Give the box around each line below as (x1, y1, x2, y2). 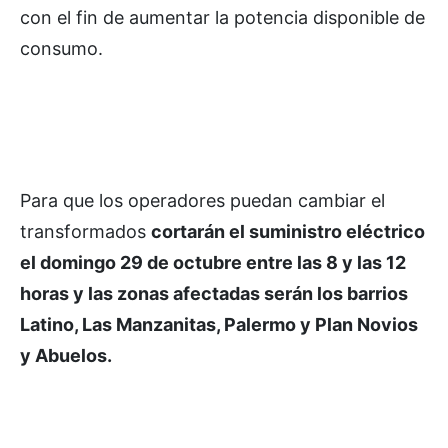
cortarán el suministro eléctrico (151, 221, 425, 242)
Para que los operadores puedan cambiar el (20, 190, 385, 211)
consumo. (20, 38, 103, 59)
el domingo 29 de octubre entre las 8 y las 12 (20, 252, 406, 273)
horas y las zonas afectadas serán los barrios (20, 283, 408, 304)
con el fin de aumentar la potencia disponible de (20, 7, 425, 28)
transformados (20, 221, 151, 242)
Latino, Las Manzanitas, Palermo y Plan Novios (20, 314, 418, 335)
